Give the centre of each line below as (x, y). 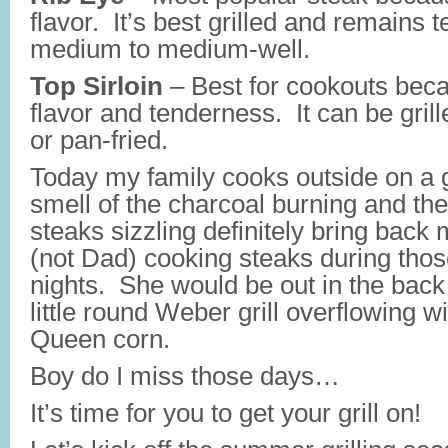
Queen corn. (100, 339)
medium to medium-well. (170, 49)
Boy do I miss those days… (185, 376)
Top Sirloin (96, 86)
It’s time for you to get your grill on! (225, 413)
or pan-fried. (99, 140)
